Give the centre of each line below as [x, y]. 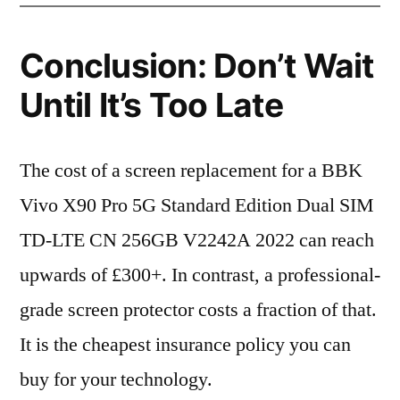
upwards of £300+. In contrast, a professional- [200, 275]
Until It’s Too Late [151, 105]
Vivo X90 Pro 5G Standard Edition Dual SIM [197, 205]
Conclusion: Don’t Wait [197, 66]
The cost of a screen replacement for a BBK [191, 171]
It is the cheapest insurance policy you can [185, 345]
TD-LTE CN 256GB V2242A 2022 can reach [197, 240]
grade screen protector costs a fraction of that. [198, 310]
